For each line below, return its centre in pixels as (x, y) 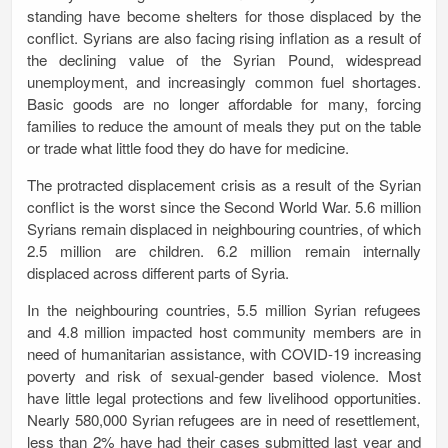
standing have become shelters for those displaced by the (224, 15)
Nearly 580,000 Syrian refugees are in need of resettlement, (224, 419)
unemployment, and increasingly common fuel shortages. (224, 81)
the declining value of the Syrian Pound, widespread (224, 59)
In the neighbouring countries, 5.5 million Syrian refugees (224, 309)
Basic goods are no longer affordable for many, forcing (224, 103)
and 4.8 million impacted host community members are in (224, 331)
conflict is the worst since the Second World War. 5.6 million (224, 206)
